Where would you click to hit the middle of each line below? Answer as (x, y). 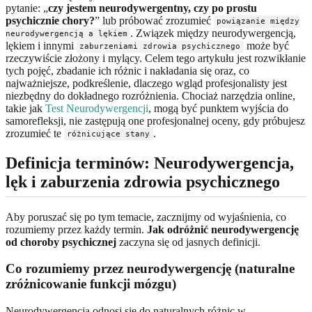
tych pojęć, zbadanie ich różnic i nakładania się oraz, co (127, 70)
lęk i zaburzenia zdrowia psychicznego (143, 181)
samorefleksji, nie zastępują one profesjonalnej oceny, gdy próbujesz (155, 120)
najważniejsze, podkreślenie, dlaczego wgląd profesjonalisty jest (146, 83)
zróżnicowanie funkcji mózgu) (91, 284)
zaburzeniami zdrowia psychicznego (160, 47)
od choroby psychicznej (61, 242)
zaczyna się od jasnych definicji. (188, 242)
